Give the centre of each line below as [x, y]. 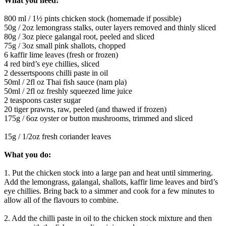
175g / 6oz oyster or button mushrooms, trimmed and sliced [98, 118]
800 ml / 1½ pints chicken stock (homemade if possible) [93, 18]
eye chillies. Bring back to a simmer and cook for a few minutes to [109, 191]
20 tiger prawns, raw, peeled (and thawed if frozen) [85, 109]
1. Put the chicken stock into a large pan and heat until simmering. [108, 173]
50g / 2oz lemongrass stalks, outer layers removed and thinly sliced [110, 27]
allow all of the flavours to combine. [61, 200]
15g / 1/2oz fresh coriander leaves [58, 136]
